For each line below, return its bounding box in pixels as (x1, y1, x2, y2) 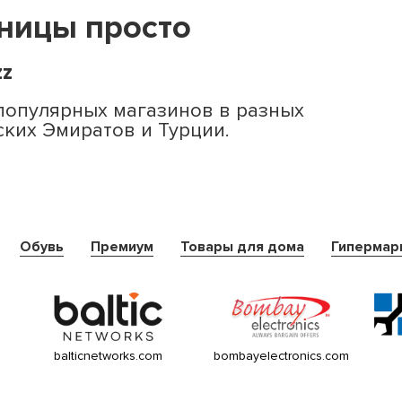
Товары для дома (180, 238, 304, 256)
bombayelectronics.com (214, 348, 350, 363)
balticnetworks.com (54, 348, 163, 363)
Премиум (91, 238, 153, 256)
